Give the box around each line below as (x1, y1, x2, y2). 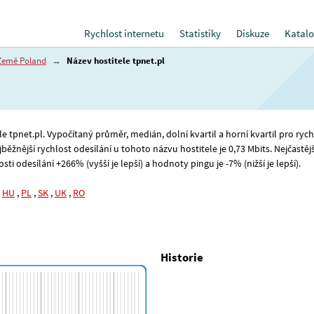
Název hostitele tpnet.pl (67, 55, 165, 67)
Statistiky (179, 27, 221, 40)
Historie (161, 250, 203, 266)
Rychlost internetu (84, 27, 164, 40)
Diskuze (236, 27, 269, 40)
